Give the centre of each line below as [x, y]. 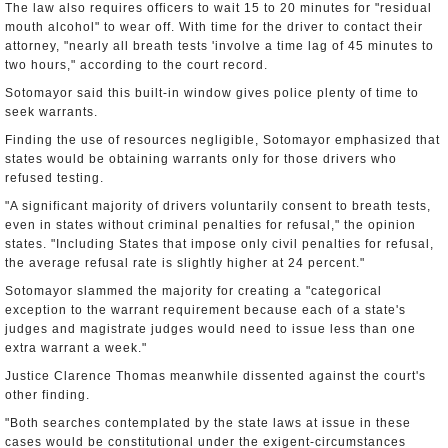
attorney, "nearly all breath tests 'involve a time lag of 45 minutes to [219, 46]
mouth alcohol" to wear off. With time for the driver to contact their [214, 27]
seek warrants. [51, 112]
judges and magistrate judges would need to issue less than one [210, 329]
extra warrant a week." [76, 348]
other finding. [47, 395]
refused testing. [54, 178]
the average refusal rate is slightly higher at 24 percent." [185, 263]
